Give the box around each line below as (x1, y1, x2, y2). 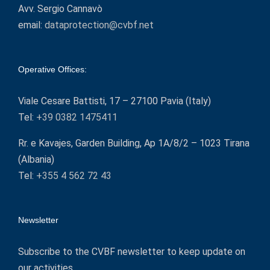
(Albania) (18, 154, 54, 166)
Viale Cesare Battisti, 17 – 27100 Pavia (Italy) (18, 95, 211, 107)
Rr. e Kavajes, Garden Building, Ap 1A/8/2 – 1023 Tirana (18, 137, 250, 149)
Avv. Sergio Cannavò (18, 3, 102, 15)
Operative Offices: (18, 64, 87, 75)
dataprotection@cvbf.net (45, 19, 154, 31)
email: (18, 19, 45, 31)
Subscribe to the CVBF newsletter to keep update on (18, 246, 245, 258)
